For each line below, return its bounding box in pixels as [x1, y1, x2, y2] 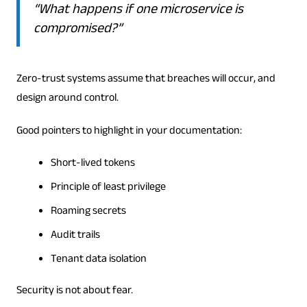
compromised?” [33, 19, 122, 42]
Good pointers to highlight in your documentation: [16, 123, 242, 142]
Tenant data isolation [50, 251, 147, 270]
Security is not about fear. [16, 282, 133, 302]
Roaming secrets [50, 203, 126, 222]
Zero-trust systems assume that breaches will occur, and [16, 71, 275, 90]
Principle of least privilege [50, 179, 166, 198]
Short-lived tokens [50, 155, 135, 174]
